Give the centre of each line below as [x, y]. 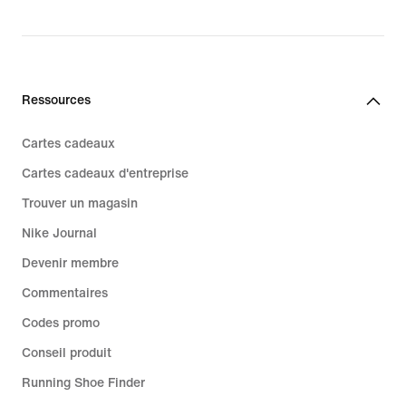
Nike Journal [59, 234]
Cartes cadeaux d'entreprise [105, 174]
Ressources [56, 101]
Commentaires [65, 294]
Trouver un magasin [80, 204]
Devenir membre [70, 264]
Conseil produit [67, 353]
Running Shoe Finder [83, 383]
